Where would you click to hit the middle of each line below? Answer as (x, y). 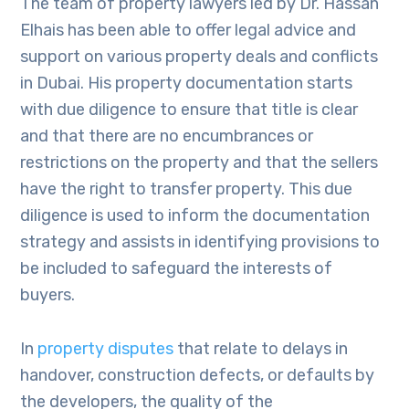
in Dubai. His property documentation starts (187, 83)
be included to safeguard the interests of (177, 268)
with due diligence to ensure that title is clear (189, 110)
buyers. (48, 295)
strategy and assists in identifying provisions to (200, 242)
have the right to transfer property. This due (187, 189)
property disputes (106, 349)
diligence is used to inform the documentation (195, 215)
